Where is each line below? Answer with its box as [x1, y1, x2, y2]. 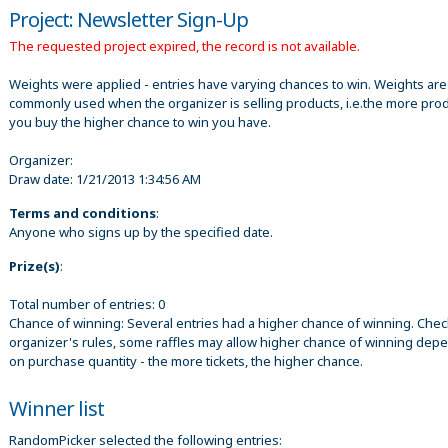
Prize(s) [9, 256, 60, 275]
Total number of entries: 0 [9, 294, 165, 313]
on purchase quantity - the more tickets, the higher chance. [9, 351, 363, 370]
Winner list [9, 394, 104, 422]
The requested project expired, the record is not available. [9, 36, 360, 55]
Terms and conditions [9, 203, 156, 222]
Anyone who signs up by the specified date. [9, 222, 273, 241]
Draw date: [9, 169, 76, 188]
